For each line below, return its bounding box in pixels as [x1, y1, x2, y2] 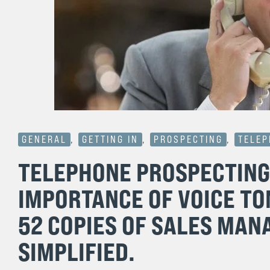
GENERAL [22, 134, 67, 145]
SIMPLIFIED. [18, 236, 135, 267]
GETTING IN [82, 134, 139, 145]
